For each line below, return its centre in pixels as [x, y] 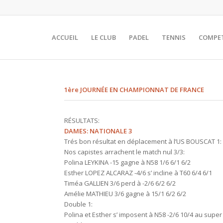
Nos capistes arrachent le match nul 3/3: [125, 152]
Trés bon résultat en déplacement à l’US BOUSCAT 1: [143, 141]
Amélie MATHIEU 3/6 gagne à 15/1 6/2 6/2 [125, 194]
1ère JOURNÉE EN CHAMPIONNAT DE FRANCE [134, 90]
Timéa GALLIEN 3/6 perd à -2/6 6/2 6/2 [120, 183]
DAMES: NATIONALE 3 [98, 131]
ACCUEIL [65, 37]
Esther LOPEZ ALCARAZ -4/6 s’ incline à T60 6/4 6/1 [138, 173]
